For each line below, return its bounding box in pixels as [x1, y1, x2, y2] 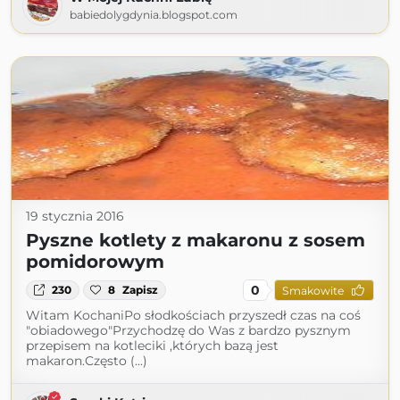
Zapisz [122, 283, 159, 296]
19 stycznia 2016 [26, 208, 124, 224]
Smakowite [281, 283, 344, 297]
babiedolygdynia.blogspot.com [70, 8, 237, 21]
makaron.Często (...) [26, 353, 147, 369]
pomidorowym [26, 251, 164, 272]
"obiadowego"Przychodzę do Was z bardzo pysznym [26, 322, 351, 338]
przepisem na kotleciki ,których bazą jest [26, 337, 279, 354]
